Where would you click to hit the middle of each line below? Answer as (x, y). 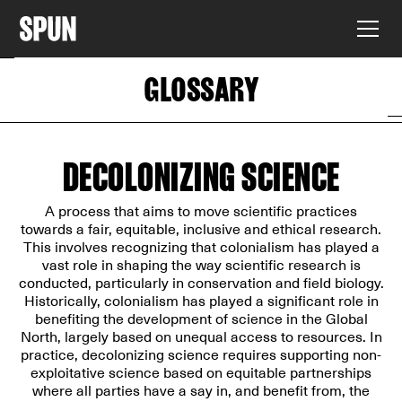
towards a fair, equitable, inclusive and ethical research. (201, 230)
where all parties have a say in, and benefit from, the (201, 391)
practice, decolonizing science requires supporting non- (201, 355)
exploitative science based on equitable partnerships (201, 373)
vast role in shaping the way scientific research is (201, 266)
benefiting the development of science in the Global (201, 319)
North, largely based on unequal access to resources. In (201, 337)
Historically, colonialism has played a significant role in (201, 301)
